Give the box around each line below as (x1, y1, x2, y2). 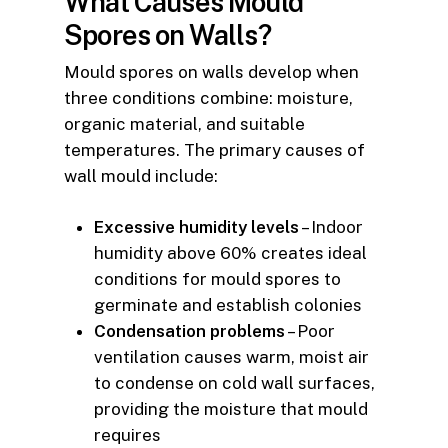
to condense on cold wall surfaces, (94, 373, 375, 394)
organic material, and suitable (64, 113, 305, 134)
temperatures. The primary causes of (64, 139, 365, 160)
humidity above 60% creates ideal (94, 243, 367, 264)
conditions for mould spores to (94, 269, 341, 290)
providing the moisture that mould (94, 399, 368, 420)
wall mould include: (64, 165, 218, 186)
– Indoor (299, 217, 363, 238)
